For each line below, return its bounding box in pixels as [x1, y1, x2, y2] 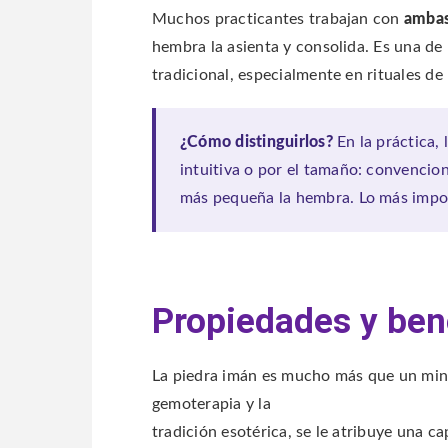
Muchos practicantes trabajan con [152, 10, 404, 27]
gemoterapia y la [152, 396, 271, 413]
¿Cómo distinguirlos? [180, 134, 333, 151]
